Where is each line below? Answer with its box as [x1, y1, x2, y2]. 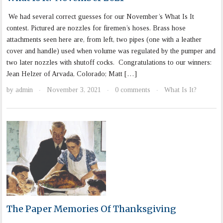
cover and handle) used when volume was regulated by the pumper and [6, 47, 216, 55]
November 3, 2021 [47, 86, 102, 94]
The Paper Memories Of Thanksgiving [6, 203, 177, 215]
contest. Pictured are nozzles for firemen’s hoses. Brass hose [6, 24, 186, 32]
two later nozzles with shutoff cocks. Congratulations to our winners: [6, 59, 212, 67]
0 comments [115, 86, 151, 94]
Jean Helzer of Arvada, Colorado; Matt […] [6, 70, 137, 78]
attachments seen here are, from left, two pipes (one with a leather [6, 36, 202, 44]
